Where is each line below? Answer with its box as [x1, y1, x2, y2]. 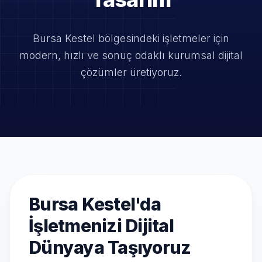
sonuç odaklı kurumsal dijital [102, 49, 243, 61]
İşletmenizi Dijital [29, 215, 174, 236]
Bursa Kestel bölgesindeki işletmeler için [33, 32, 229, 44]
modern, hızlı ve [19, 49, 102, 61]
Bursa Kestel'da [29, 194, 161, 215]
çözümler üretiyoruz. [80, 66, 182, 78]
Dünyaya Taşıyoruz [29, 237, 191, 258]
